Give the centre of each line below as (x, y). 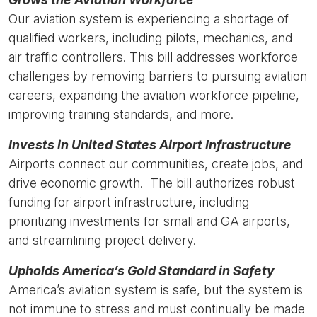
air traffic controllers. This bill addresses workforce (153, 57)
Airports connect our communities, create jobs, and (156, 164)
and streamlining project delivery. (102, 240)
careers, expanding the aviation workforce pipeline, (154, 95)
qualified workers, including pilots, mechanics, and (150, 38)
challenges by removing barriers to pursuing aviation (158, 76)
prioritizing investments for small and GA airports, (149, 221)
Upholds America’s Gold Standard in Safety (142, 271)
